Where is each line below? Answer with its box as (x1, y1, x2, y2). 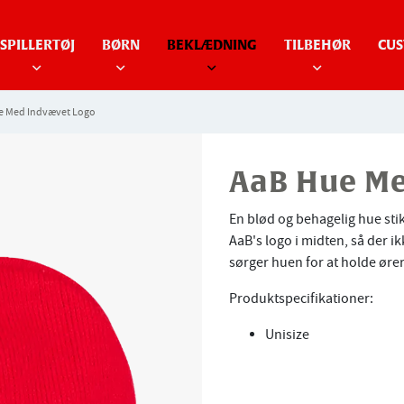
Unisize (265, 326, 309, 344)
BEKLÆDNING (166, 39, 257, 52)
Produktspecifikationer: (229, 289, 376, 308)
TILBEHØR (283, 39, 351, 52)
